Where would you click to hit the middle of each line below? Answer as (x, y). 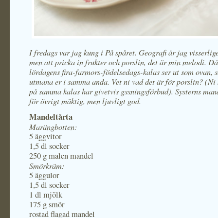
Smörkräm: (47, 165)
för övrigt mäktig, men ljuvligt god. (85, 101)
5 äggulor (44, 175)
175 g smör (47, 204)
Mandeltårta (51, 117)
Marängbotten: (53, 127)
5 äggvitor (45, 136)
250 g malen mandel (61, 156)
